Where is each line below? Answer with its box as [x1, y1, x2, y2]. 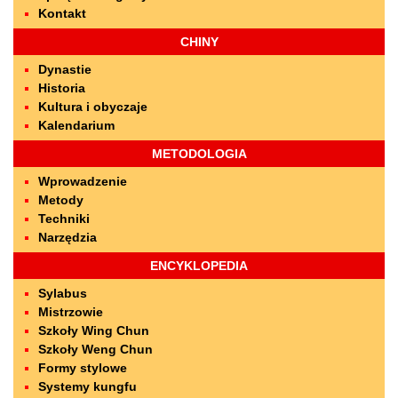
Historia [38, 81, 85, 95]
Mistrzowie [38, 305, 103, 319]
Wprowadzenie [38, 174, 127, 188]
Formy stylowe [38, 361, 127, 375]
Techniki [38, 211, 90, 226]
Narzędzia [38, 230, 97, 244]
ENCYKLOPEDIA [150, 259, 248, 273]
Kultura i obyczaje [38, 99, 147, 114]
